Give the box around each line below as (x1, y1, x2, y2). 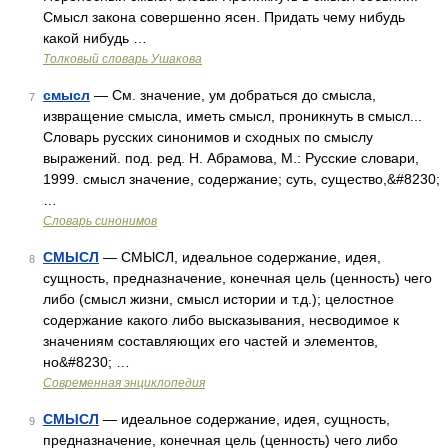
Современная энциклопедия (43, 376, 205, 390)
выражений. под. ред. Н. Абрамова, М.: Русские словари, (43, 150, 419, 166)
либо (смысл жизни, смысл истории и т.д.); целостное (43, 291, 394, 307)
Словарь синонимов (43, 214, 157, 228)
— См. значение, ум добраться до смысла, (90, 87, 376, 103)
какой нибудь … (43, 30, 147, 46)
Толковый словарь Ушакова (43, 52, 202, 66)
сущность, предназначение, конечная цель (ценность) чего (43, 270, 432, 286)
